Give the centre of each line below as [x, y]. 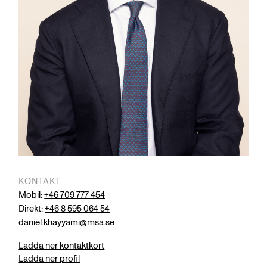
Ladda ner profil [49, 259]
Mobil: [32, 195]
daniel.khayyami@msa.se [67, 223]
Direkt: [32, 209]
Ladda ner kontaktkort [62, 246]
